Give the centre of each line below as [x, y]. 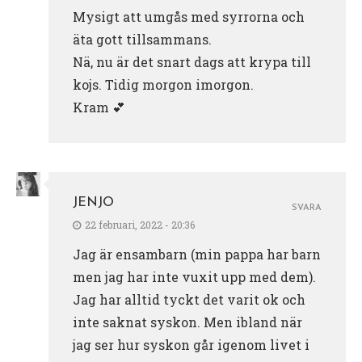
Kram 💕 [99, 107]
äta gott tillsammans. [142, 40]
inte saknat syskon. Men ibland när [187, 322]
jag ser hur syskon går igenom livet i [191, 345]
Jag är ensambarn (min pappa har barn [197, 255]
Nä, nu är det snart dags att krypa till [192, 62]
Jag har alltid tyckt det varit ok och [189, 300]
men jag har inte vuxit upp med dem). [194, 277]
